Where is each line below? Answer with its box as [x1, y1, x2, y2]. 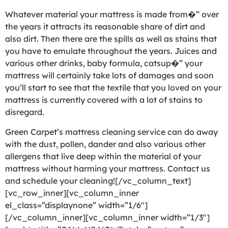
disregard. [5, 107, 44, 118]
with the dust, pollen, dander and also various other [5, 138, 206, 149]
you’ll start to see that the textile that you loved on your [5, 82, 221, 93]
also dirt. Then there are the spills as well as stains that [5, 34, 217, 44]
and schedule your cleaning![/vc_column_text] [5, 175, 191, 186]
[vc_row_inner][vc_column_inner [5, 187, 139, 198]
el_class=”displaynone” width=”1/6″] [5, 199, 148, 210]
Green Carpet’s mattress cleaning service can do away [5, 126, 218, 137]
